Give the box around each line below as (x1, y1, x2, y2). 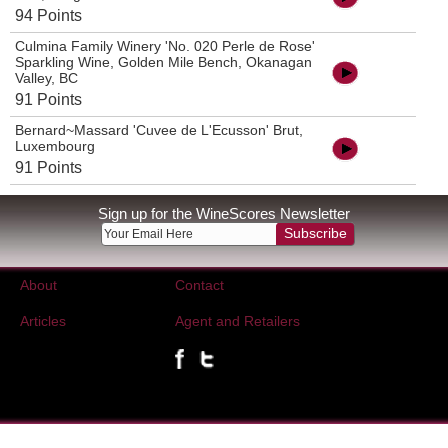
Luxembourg (15, 138, 95, 155)
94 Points (15, 7, 82, 25)
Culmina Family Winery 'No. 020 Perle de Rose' (15, 38, 315, 55)
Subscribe (284, 225, 347, 242)
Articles (20, 313, 66, 330)
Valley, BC (15, 70, 78, 87)
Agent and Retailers (175, 313, 300, 330)
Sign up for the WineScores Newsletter (98, 205, 350, 223)
